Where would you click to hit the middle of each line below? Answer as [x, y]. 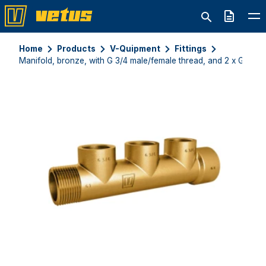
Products [76, 48]
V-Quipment [135, 48]
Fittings [191, 48]
